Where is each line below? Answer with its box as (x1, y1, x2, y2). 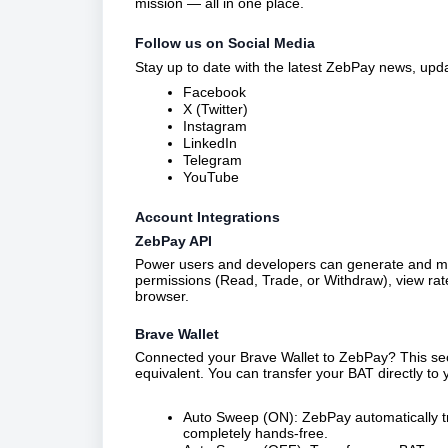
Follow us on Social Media (135, 34, 315, 51)
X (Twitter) (183, 100, 248, 117)
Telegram (183, 151, 242, 168)
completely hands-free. (183, 424, 328, 441)
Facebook (183, 83, 246, 100)
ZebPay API (135, 232, 212, 249)
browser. (135, 287, 189, 304)
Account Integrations (135, 208, 280, 225)
